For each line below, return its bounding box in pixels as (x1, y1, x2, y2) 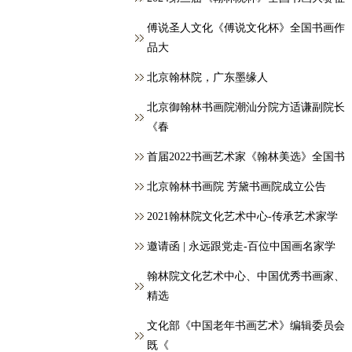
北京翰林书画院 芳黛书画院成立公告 (147, 181, 326, 192)
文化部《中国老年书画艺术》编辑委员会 (147, 320, 345, 332)
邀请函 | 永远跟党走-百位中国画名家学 (147, 240, 335, 252)
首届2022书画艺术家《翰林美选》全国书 (147, 151, 345, 163)
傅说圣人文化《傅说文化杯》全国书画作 (147, 22, 345, 34)
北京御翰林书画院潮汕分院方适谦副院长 (147, 101, 345, 113)
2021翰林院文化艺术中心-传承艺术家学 (147, 211, 338, 222)
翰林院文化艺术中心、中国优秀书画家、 (147, 270, 345, 282)
